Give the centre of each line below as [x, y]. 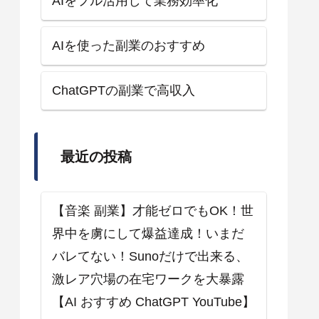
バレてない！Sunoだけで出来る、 [150, 257]
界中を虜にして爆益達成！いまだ [148, 234]
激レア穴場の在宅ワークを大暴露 [148, 279]
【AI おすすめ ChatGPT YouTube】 [153, 302]
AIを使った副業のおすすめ [129, 45]
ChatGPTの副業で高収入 [124, 90]
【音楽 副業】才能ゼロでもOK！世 [153, 211]
